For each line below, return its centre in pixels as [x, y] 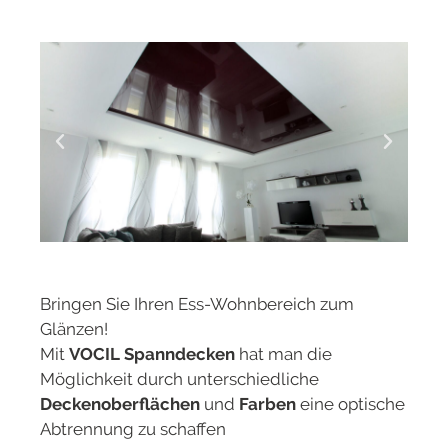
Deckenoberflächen [120, 403]
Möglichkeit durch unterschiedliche [179, 378]
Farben [267, 403]
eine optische [350, 403]
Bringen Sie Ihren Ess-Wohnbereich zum [197, 303]
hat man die [283, 353]
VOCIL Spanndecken [152, 353]
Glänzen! [74, 328]
